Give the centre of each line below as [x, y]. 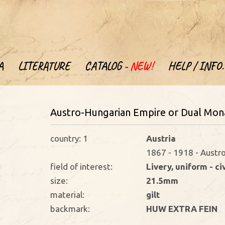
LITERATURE [44, 66]
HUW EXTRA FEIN [182, 209]
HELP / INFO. [196, 66]
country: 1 [69, 138]
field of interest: [82, 166]
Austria [161, 138]
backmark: [70, 209]
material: [68, 195]
